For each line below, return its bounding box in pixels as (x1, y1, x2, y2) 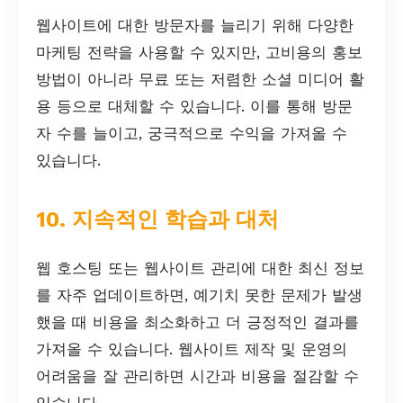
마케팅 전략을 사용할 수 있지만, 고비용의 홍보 (36, 43, 363, 62)
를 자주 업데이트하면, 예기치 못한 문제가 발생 (36, 285, 363, 304)
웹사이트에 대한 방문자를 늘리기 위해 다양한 (36, 16, 354, 35)
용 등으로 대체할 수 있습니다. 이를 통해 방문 (36, 97, 353, 116)
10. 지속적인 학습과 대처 (36, 207, 279, 233)
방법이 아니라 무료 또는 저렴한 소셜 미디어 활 (36, 70, 364, 89)
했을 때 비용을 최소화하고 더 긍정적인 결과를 (36, 312, 359, 331)
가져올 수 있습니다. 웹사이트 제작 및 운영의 (36, 339, 347, 358)
